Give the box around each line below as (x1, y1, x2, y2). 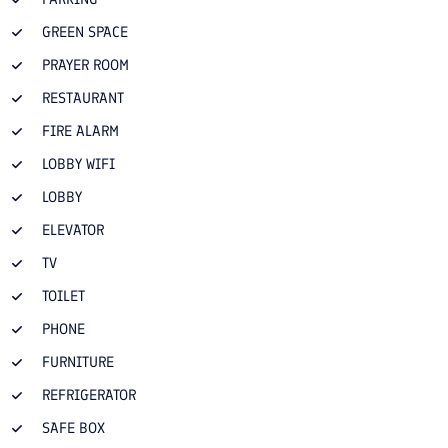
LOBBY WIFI (42, 155, 115, 173)
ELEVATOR (42, 221, 104, 239)
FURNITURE (42, 353, 114, 371)
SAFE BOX (42, 419, 105, 437)
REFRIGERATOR (42, 386, 136, 404)
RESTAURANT (42, 89, 124, 107)
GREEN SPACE (42, 23, 128, 41)
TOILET (42, 287, 85, 305)
